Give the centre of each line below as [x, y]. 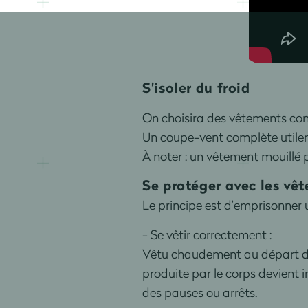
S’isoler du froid [198, 87]
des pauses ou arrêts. [199, 292]
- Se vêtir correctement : [207, 234]
